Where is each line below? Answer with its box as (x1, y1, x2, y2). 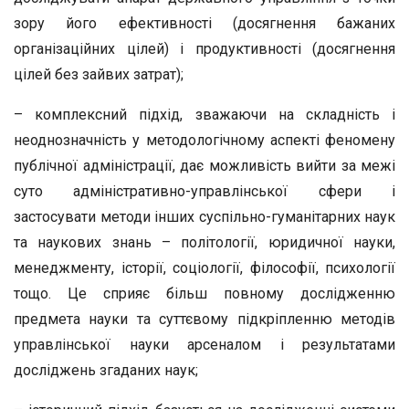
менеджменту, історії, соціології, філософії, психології (14, 259, 395, 277)
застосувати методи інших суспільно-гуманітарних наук (14, 208, 395, 225)
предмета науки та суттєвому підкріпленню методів (14, 310, 395, 328)
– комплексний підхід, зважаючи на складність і (14, 106, 395, 123)
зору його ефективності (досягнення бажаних (14, 15, 395, 32)
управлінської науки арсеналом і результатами (14, 336, 395, 353)
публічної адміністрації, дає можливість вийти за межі (14, 157, 395, 174)
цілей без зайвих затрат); (14, 66, 184, 83)
